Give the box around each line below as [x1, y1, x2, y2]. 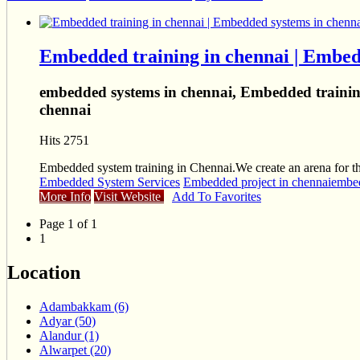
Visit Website [94, 190, 164, 204]
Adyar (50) [39, 314, 96, 329]
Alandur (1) [39, 329, 99, 343]
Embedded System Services [39, 175, 180, 190]
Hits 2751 [39, 133, 89, 148]
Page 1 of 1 [39, 217, 97, 231]
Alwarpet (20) [39, 343, 111, 358]
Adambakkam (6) [39, 300, 129, 314]
